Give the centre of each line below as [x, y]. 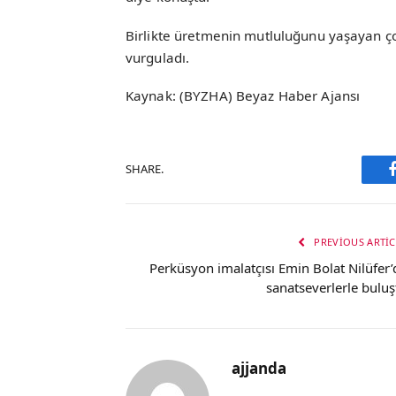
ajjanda [259, 368]
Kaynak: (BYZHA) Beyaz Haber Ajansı [243, 95]
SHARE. [145, 169]
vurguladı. [158, 57]
